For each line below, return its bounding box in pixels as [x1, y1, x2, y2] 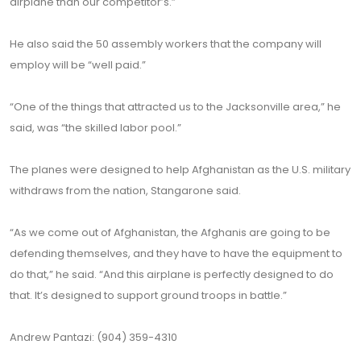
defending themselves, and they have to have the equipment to [10, 246, 342, 261]
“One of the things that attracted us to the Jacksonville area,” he [10, 99, 341, 114]
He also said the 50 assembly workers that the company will [10, 36, 322, 52]
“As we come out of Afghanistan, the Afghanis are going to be [10, 225, 330, 240]
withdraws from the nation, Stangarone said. [10, 183, 241, 198]
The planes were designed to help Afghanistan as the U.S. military [10, 162, 351, 177]
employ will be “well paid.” [10, 57, 146, 73]
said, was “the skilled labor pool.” [10, 120, 181, 135]
